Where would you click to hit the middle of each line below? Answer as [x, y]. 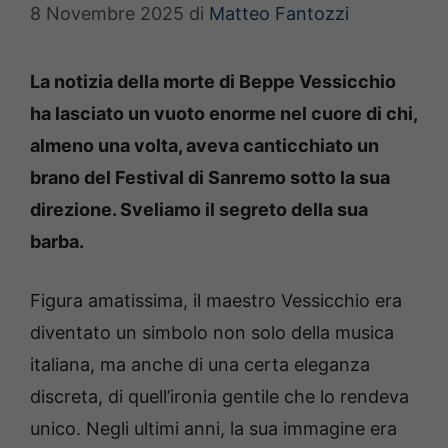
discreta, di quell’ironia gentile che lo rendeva [219, 397]
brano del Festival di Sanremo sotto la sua [210, 178]
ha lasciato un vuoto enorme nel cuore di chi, [223, 114]
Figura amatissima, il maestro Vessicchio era [216, 301]
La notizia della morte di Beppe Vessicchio [213, 82]
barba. [57, 242]
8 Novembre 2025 [107, 14]
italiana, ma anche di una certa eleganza [200, 365]
